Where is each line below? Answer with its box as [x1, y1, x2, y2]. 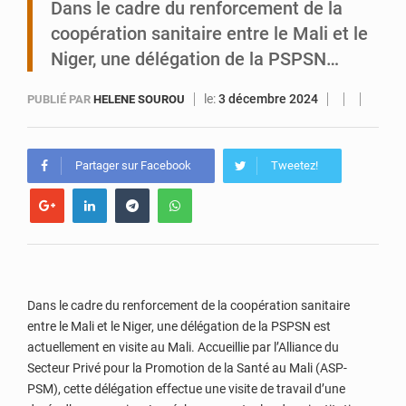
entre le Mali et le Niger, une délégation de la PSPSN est [27, 319, 331, 333]
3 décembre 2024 [218, 92, 318, 106]
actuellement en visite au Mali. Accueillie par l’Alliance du [27, 340, 339, 354]
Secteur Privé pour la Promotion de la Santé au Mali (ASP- [27, 361, 347, 375]
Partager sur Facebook [75, 159, 191, 172]
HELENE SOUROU [93, 92, 188, 106]
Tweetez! [271, 159, 318, 172]
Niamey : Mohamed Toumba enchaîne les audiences [319, 28, 330, 45]
